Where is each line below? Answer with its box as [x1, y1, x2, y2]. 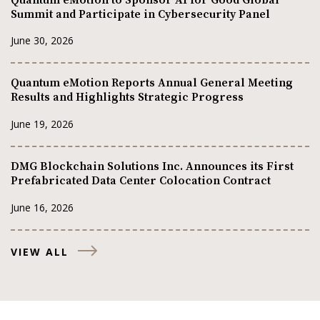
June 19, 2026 [11, 116, 74, 131]
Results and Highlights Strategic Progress [11, 90, 244, 105]
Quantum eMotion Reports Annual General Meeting [11, 76, 293, 91]
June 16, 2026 [11, 200, 74, 214]
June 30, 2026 [11, 33, 74, 47]
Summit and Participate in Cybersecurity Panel [11, 6, 270, 21]
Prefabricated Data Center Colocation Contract [11, 174, 271, 189]
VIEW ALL [11, 244, 69, 259]
